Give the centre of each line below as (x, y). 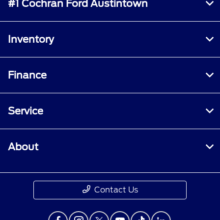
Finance (27, 75)
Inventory (31, 39)
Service (26, 111)
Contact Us (116, 190)
